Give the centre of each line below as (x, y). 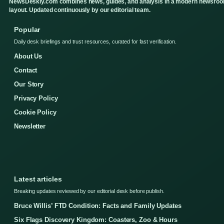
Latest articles (38, 179)
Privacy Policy (36, 98)
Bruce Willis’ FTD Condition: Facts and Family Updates (98, 205)
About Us (28, 56)
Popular (27, 29)
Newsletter (30, 126)
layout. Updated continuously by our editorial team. (80, 10)
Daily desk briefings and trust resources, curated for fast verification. (95, 41)
